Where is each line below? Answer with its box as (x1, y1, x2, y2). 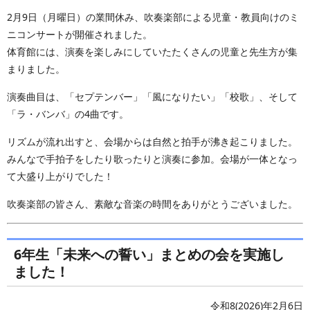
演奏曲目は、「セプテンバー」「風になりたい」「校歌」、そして (7, 89, 298, 103)
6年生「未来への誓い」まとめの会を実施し (14, 244, 284, 264)
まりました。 (7, 62, 65, 75)
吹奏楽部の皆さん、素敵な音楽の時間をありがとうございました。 (7, 197, 298, 210)
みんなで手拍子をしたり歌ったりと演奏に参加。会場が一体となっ (7, 152, 298, 165)
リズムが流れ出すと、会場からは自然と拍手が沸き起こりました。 (7, 134, 298, 148)
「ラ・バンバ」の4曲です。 (7, 107, 129, 120)
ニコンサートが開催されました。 (7, 27, 152, 41)
